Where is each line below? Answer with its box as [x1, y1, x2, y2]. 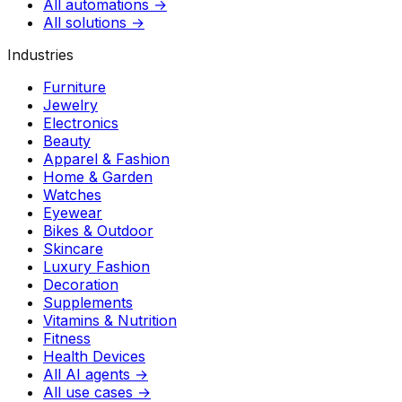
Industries [7, 45, 74, 64]
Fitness [43, 328, 91, 347]
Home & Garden [43, 167, 153, 186]
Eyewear [43, 203, 102, 222]
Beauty [43, 131, 91, 150]
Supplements [43, 293, 133, 311]
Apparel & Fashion [43, 149, 170, 168]
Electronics [43, 113, 118, 132]
